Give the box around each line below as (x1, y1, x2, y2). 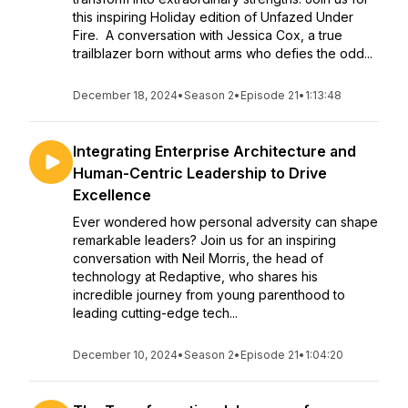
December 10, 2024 (73, 348, 178, 362)
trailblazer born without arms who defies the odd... (73, 46, 372, 61)
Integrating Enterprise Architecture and (73, 142, 356, 160)
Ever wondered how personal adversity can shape (73, 214, 378, 229)
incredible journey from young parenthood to (73, 287, 345, 302)
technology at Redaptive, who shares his (73, 269, 318, 284)
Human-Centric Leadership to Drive (73, 164, 327, 182)
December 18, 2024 (73, 88, 178, 102)
